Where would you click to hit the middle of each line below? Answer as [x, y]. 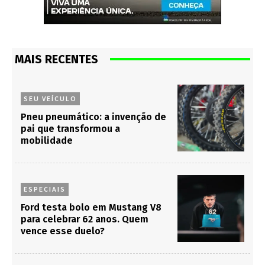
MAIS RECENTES [56, 59]
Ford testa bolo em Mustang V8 [91, 207]
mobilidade [47, 140]
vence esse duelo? [63, 231]
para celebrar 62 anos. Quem [85, 219]
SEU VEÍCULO [50, 98]
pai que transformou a [70, 128]
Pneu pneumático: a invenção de [93, 117]
